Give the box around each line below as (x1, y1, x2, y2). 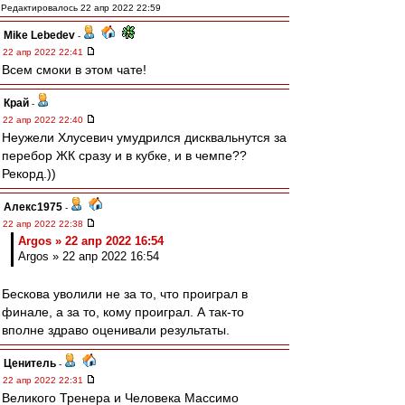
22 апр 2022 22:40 (3, 115, 86, 125)
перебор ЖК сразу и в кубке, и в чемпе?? (2, 148, 247, 163)
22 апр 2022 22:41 (3, 47, 86, 57)
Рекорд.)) (2, 166, 56, 181)
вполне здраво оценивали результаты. (2, 323, 230, 337)
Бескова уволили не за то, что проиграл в (2, 287, 248, 301)
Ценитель (4, 357, 56, 370)
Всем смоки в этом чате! (2, 62, 146, 77)
